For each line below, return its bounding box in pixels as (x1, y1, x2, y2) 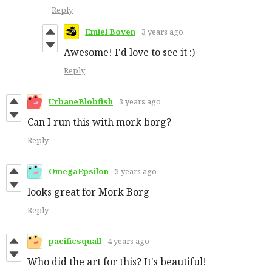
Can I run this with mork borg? (27, 115, 171, 129)
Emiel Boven (85, 26, 135, 38)
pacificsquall (49, 236, 101, 247)
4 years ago (107, 236, 149, 247)
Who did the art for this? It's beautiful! (27, 254, 206, 268)
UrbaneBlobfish (49, 96, 113, 107)
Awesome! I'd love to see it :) (64, 45, 195, 59)
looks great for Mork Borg (27, 185, 149, 199)
